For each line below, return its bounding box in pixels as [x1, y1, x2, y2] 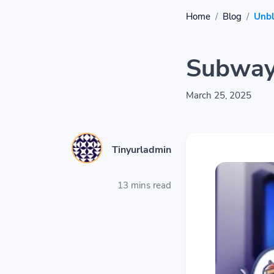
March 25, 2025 [186, 89, 251, 102]
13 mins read [117, 179, 171, 191]
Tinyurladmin [112, 143, 171, 157]
